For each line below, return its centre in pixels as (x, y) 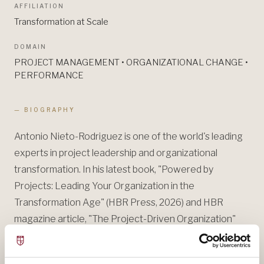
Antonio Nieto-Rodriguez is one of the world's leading (128, 136)
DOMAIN (30, 46)
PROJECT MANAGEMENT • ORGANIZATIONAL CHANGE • (131, 62)
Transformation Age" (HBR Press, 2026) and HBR (119, 202)
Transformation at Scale (61, 22)
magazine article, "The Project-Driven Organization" (125, 219)
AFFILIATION (39, 6)
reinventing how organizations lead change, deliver (123, 252)
